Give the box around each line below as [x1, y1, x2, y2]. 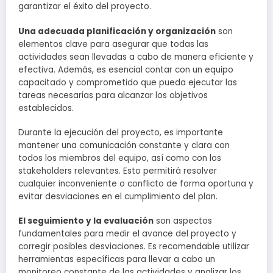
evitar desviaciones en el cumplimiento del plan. [18, 190, 218, 202]
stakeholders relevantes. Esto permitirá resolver [18, 165, 217, 177]
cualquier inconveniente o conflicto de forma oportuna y [18, 177, 253, 190]
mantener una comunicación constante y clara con [18, 139, 230, 151]
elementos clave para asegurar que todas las [18, 38, 208, 50]
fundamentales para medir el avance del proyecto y [18, 228, 236, 240]
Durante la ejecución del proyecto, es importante [18, 126, 223, 138]
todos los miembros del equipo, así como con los [18, 152, 221, 164]
